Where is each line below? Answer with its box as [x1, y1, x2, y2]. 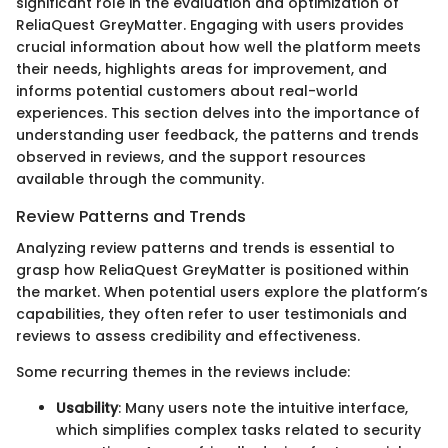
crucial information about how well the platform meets [16, 36, 421, 57]
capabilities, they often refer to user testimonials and [16, 304, 407, 325]
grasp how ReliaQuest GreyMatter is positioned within [16, 260, 409, 281]
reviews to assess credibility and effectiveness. [16, 326, 360, 347]
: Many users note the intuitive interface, [118, 398, 408, 419]
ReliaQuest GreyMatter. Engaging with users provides [16, 14, 404, 35]
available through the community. [16, 168, 264, 189]
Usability [56, 398, 118, 419]
